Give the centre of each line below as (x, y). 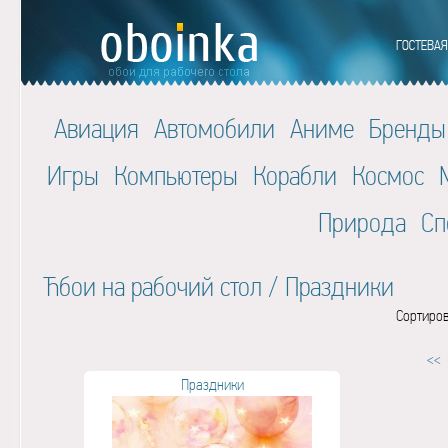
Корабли (294, 175)
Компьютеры (175, 175)
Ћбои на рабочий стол (152, 286)
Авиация (96, 128)
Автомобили (214, 128)
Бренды (407, 128)
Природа (362, 222)
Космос (387, 175)
